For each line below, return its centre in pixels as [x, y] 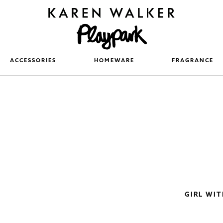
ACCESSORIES [33, 61]
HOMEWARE [114, 61]
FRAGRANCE [193, 61]
